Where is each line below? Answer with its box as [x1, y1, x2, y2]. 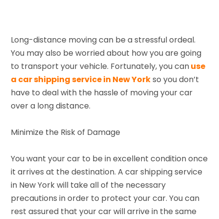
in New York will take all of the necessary [11, 179, 166, 191]
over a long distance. [11, 100, 91, 111]
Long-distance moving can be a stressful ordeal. [11, 34, 196, 45]
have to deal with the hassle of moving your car [11, 87, 193, 98]
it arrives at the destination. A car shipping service [11, 166, 203, 177]
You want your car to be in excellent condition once [11, 153, 208, 164]
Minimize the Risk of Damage [11, 126, 121, 138]
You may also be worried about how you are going [11, 47, 202, 59]
